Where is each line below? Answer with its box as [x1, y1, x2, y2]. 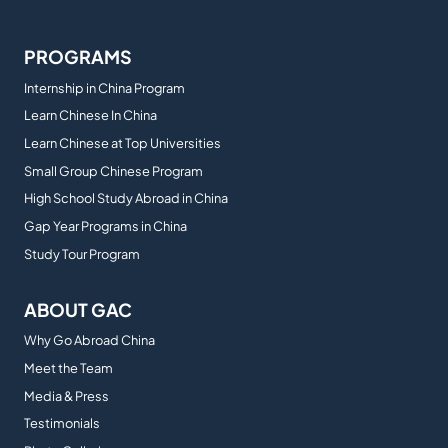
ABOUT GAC [24, 297, 132, 321]
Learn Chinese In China [24, 107, 157, 124]
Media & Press [24, 387, 109, 404]
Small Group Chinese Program [24, 162, 203, 179]
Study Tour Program [24, 245, 140, 262]
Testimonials [24, 415, 100, 432]
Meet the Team [24, 360, 113, 376]
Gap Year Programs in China [24, 217, 187, 234]
